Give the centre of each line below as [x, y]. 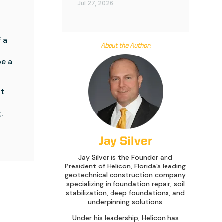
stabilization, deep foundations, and [126, 193]
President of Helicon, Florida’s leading [126, 166]
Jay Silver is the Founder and [126, 157]
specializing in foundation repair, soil [125, 184]
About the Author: [125, 46]
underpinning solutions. [125, 202]
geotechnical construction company [126, 175]
